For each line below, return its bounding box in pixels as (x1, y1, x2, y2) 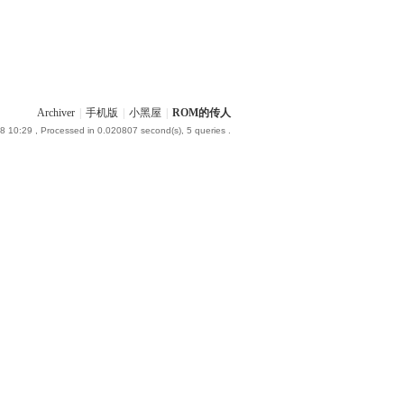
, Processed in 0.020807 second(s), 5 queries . (32, 125, 231, 135)
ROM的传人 (172, 106, 231, 119)
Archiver (37, 106, 75, 119)
